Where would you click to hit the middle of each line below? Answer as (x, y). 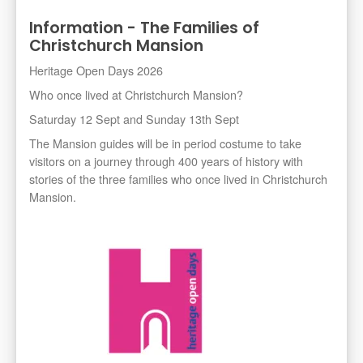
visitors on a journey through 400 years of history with (166, 161)
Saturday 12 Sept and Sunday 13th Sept (134, 119)
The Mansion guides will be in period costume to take (165, 143)
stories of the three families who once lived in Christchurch (178, 179)
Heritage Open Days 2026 (96, 70)
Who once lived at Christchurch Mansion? (136, 95)
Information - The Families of (144, 28)
